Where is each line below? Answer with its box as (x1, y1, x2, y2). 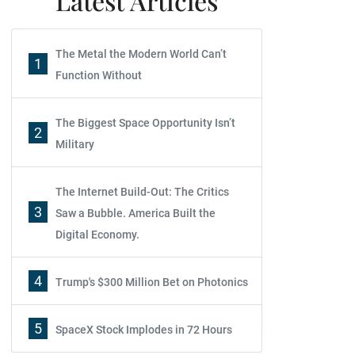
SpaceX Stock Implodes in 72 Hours (55, 323, 232, 336)
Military (55, 138, 94, 151)
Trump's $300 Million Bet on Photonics (55, 276, 248, 288)
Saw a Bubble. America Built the (55, 207, 216, 219)
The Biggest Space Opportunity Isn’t (55, 116, 235, 129)
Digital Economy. (55, 228, 139, 241)
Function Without (55, 69, 142, 82)
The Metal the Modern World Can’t (55, 48, 227, 60)
